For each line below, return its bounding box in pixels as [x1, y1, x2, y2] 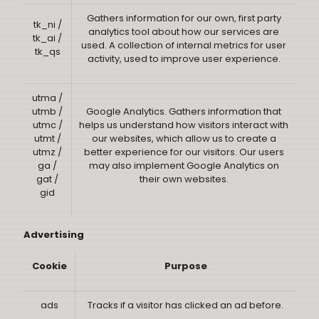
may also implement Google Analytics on [88, 159, 279, 172]
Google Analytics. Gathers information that [86, 105, 281, 118]
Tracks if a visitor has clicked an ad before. [88, 298, 283, 312]
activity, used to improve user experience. [87, 52, 281, 66]
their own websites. [139, 172, 229, 186]
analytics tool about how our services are [88, 25, 279, 38]
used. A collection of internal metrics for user [81, 38, 286, 52]
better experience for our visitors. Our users [83, 145, 284, 159]
